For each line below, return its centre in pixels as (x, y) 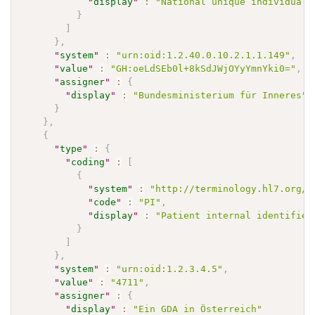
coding (88, 162)
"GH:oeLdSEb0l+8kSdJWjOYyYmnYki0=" (204, 68)
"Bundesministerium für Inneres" (220, 95)
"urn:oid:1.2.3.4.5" (170, 269)
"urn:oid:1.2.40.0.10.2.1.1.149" (204, 55)
